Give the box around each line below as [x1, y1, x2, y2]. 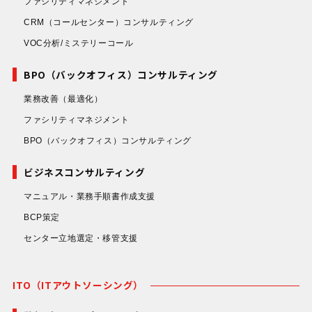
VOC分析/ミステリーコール [23, 38, 134, 49]
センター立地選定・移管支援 [23, 233, 138, 244]
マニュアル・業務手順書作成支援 [23, 192, 155, 202]
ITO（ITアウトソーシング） [12, 278, 143, 292]
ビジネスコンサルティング [23, 165, 146, 180]
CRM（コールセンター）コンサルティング [23, 17, 194, 28]
